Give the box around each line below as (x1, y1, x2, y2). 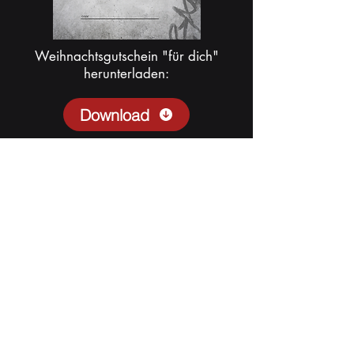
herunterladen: (84, 65, 169, 83)
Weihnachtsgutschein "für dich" (34, 47, 219, 66)
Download (79, 104, 149, 125)
